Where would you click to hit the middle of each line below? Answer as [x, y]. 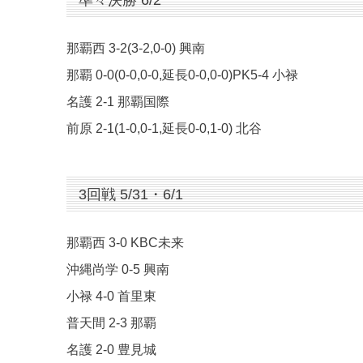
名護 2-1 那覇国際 [118, 102]
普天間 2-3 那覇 [111, 323]
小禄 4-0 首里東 [111, 297]
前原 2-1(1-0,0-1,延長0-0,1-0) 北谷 [164, 129]
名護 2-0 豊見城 [111, 350]
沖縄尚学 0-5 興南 [118, 270]
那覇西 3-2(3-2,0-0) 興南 [136, 49]
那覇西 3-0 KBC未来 [125, 243]
